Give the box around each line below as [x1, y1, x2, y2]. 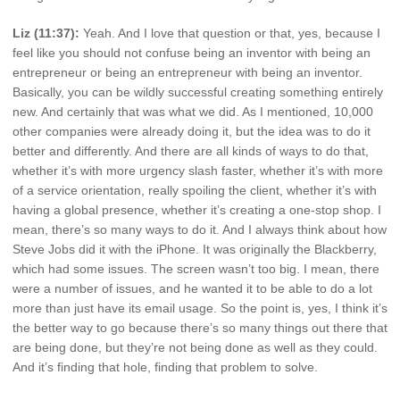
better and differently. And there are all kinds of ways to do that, [12, 144, 369, 159]
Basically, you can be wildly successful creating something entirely [12, 85, 383, 100]
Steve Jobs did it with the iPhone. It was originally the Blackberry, [12, 242, 377, 257]
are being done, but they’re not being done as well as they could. [12, 340, 378, 355]
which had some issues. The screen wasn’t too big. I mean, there [12, 262, 379, 277]
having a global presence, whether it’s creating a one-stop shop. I [12, 203, 381, 218]
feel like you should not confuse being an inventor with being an [12, 46, 371, 61]
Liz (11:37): [12, 26, 79, 41]
